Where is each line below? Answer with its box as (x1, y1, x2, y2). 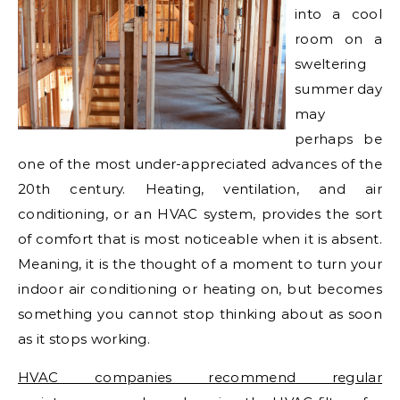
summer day (295, 79, 383, 97)
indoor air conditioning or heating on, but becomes (18, 279, 382, 297)
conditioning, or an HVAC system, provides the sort (18, 204, 382, 222)
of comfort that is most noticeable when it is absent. (18, 229, 382, 247)
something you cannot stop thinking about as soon (18, 304, 382, 322)
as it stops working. (18, 329, 151, 347)
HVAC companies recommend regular (18, 368, 382, 386)
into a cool (295, 4, 382, 22)
